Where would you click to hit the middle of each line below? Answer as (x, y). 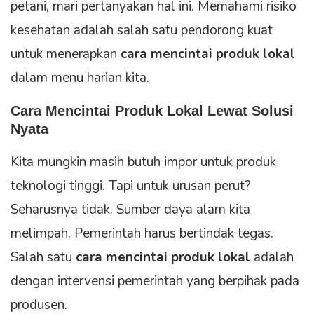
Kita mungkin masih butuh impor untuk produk (143, 162)
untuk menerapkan (66, 54)
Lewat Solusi (248, 111)
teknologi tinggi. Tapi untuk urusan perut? (131, 186)
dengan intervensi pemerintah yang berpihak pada (155, 281)
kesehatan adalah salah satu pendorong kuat (142, 30)
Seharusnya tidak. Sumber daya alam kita (130, 210)
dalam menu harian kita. (80, 78)
